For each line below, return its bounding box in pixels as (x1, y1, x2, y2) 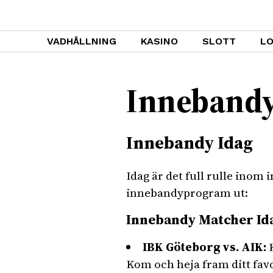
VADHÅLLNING (47, 35, 116, 47)
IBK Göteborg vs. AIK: (143, 239, 266, 255)
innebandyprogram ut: (126, 185, 248, 200)
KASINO (141, 35, 178, 47)
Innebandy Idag (126, 130, 253, 155)
